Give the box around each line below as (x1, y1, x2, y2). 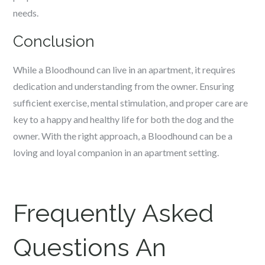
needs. (13, 7, 39, 18)
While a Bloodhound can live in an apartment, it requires (13, 64, 236, 75)
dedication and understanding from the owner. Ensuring (13, 80, 235, 92)
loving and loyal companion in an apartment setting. (13, 147, 219, 158)
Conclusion (13, 33, 95, 50)
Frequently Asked (13, 199, 214, 228)
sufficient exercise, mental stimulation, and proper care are (13, 97, 248, 108)
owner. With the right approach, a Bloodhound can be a (13, 130, 233, 141)
